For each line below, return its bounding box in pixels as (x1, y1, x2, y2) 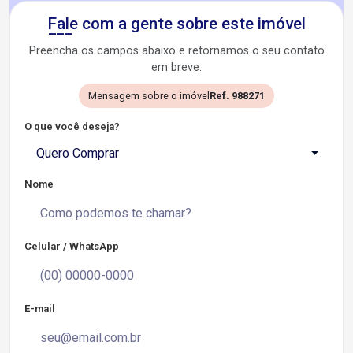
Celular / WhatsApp (24, 240, 119, 252)
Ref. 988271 (210, 90, 265, 102)
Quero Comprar (36, 146, 119, 161)
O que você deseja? (24, 121, 120, 132)
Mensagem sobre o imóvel (88, 90, 210, 102)
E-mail (24, 303, 55, 314)
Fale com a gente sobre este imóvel (47, 14, 306, 33)
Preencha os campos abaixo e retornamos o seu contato (28, 44, 325, 58)
